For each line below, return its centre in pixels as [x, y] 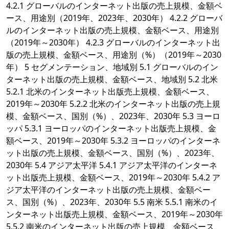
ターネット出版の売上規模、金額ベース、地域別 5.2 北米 [112, 79]
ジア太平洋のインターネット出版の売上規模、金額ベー [108, 190]
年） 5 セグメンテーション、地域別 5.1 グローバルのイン [112, 67]
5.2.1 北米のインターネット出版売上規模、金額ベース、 [110, 92]
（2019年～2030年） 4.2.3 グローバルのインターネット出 [113, 43]
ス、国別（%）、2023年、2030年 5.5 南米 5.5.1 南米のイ [112, 202]
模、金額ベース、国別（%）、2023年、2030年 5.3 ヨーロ [113, 116]
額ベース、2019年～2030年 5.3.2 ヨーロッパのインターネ [113, 141]
